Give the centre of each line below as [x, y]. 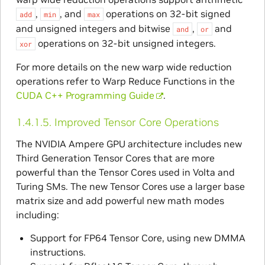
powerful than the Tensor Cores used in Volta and [125, 172]
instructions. [58, 252]
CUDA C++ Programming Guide [85, 96]
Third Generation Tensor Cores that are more [115, 158]
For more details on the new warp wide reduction [124, 67]
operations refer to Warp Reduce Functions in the [125, 81]
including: [37, 214]
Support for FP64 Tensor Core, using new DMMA [138, 237]
